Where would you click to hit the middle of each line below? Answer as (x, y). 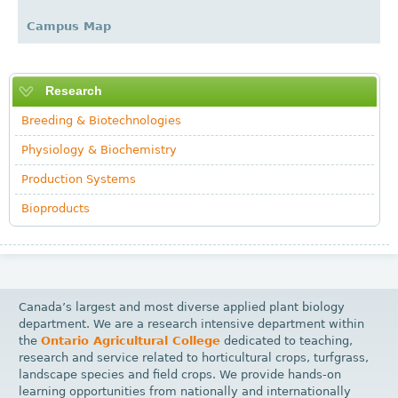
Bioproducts (55, 209)
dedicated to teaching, (287, 340)
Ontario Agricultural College (131, 340)
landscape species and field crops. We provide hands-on (180, 374)
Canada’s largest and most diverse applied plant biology (182, 306)
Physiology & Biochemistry (99, 150)
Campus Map (68, 27)
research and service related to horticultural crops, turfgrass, (194, 357)
